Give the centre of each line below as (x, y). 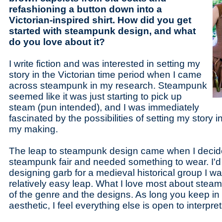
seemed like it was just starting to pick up (95, 96)
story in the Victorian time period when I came (105, 75)
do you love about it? (57, 42)
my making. (33, 129)
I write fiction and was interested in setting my (105, 64)
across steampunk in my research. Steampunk (108, 85)
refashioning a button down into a (85, 9)
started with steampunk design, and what (102, 31)
